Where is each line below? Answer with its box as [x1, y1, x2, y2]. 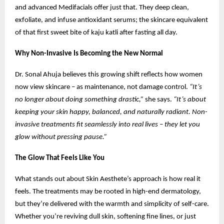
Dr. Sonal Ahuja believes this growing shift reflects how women [15, 70, 202, 78]
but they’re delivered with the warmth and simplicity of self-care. [15, 200, 209, 208]
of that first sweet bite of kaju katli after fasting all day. [15, 28, 177, 36]
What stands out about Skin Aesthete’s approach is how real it [15, 175, 200, 183]
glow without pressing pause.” [15, 133, 107, 141]
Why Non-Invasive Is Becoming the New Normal [15, 49, 163, 57]
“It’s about [173, 95, 206, 103]
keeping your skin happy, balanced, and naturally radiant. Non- [15, 108, 207, 116]
